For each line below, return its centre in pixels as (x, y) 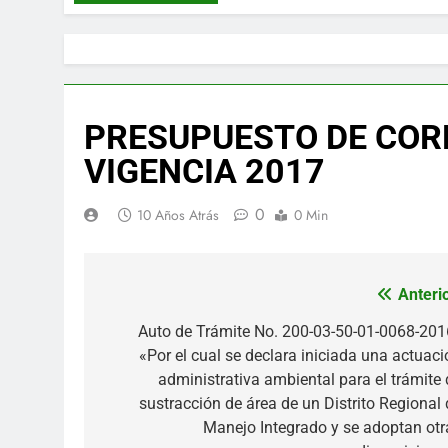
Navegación (167, 299)
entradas (150, 371)
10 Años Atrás (178, 215)
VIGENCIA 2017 (204, 171)
